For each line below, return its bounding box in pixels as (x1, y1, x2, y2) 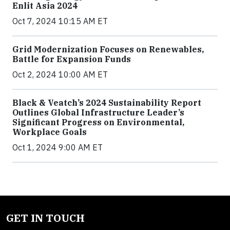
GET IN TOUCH (6, 210, 85, 225)
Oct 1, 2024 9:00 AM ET (12, 142, 103, 152)
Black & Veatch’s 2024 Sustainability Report (12, 97, 201, 108)
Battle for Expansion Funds (12, 53, 131, 64)
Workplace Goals (12, 126, 87, 137)
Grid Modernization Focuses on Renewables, (12, 44, 204, 54)
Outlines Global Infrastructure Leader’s (12, 107, 184, 118)
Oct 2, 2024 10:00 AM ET (12, 69, 108, 80)
